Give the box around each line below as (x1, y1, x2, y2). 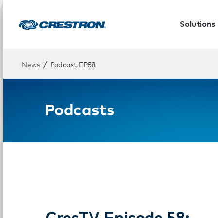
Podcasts (45, 98, 114, 119)
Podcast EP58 (50, 59, 96, 69)
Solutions (179, 20, 215, 28)
